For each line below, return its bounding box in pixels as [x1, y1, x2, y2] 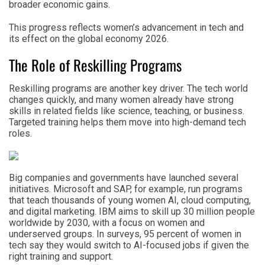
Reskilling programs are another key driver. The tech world [9, 82, 248, 94]
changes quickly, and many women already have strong [9, 93, 234, 105]
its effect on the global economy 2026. [9, 33, 169, 44]
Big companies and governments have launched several [9, 172, 238, 183]
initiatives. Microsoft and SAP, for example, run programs [9, 183, 243, 195]
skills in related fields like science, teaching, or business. [9, 105, 244, 117]
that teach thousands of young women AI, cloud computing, [9, 194, 251, 206]
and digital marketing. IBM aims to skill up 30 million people [9, 205, 255, 217]
